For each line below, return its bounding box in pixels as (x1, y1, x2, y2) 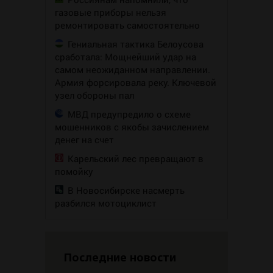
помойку (55, 165, 93, 178)
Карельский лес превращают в (68, 152, 204, 165)
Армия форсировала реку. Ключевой (55, 76, 216, 89)
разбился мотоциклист (55, 197, 157, 210)
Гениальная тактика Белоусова (68, 38, 204, 51)
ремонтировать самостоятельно (55, 19, 200, 32)
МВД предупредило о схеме (68, 108, 191, 121)
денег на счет (55, 133, 114, 146)
